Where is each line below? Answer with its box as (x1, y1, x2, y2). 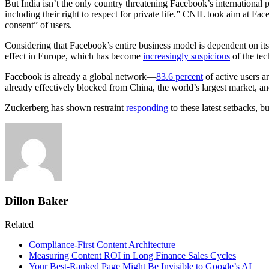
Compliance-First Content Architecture (29, 239, 175, 250)
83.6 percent (156, 71, 203, 82)
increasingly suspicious (143, 51, 230, 62)
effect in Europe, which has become (5, 51, 143, 62)
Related (5, 219, 34, 229)
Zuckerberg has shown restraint (5, 103, 126, 113)
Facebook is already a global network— (5, 71, 156, 82)
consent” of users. (5, 20, 72, 31)
